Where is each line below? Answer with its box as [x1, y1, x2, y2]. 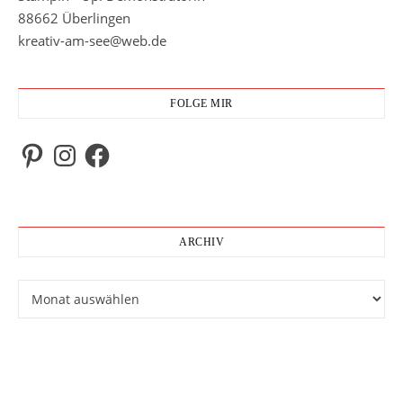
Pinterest [17, 139, 74, 153]
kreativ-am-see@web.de [18, 31, 166, 49]
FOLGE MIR [170, 97, 233, 110]
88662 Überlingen [18, 9, 130, 27]
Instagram [49, 139, 113, 153]
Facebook [82, 139, 141, 153]
